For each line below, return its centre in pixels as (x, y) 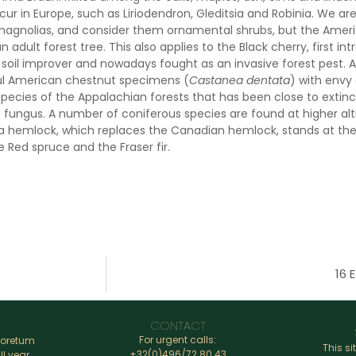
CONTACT (178, 325)
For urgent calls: (178, 339)
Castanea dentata (239, 80)
